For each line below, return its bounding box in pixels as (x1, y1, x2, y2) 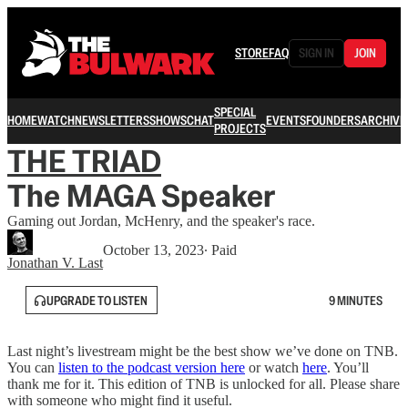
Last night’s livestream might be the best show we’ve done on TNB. (7, 343, 398, 359)
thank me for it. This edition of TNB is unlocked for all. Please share (7, 376, 400, 392)
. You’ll (327, 360, 369, 375)
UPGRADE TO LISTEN (46, 291, 148, 309)
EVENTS (266, 112, 306, 128)
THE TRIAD (7, 141, 161, 181)
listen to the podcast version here (58, 360, 245, 375)
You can (7, 360, 58, 375)
